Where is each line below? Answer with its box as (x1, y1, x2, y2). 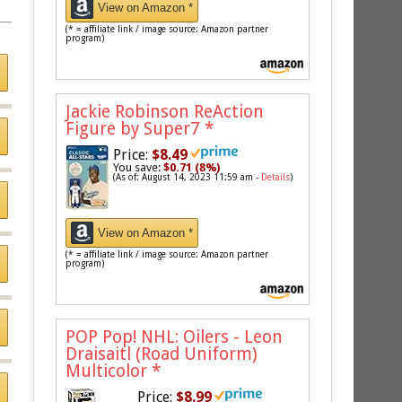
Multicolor (66, 360, 153, 381)
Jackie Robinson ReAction (66, 101, 265, 123)
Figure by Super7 (66, 118, 205, 140)
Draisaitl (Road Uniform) (66, 343, 258, 364)
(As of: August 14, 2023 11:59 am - (113, 172, 262, 183)
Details (261, 172, 291, 183)
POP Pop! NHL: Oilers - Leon (66, 326, 284, 347)
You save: (113, 161, 164, 175)
